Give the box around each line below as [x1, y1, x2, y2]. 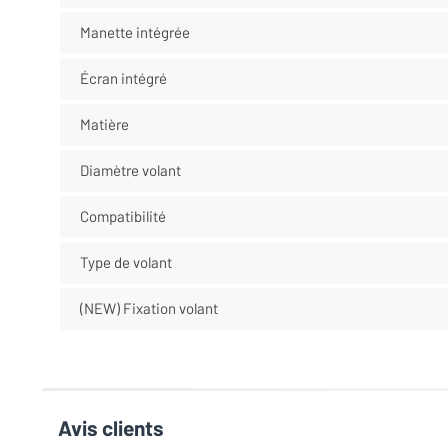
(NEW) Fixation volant [79, 299, 218, 317]
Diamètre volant [79, 161, 181, 179]
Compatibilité [79, 207, 166, 225]
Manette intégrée [79, 23, 190, 41]
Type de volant [79, 253, 172, 271]
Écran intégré [79, 69, 167, 87]
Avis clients [58, 414, 164, 440]
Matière [79, 115, 129, 133]
